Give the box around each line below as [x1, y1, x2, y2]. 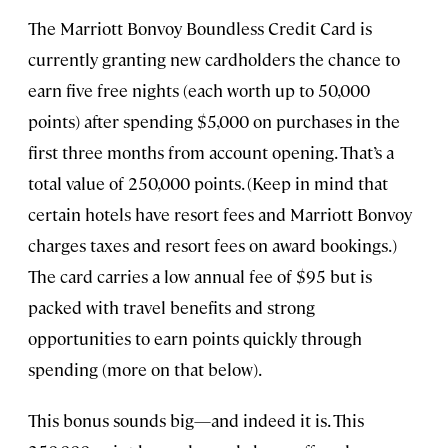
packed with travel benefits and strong [28, 296, 315, 319]
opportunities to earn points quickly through [28, 327, 362, 350]
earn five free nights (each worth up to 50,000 [28, 79, 370, 102]
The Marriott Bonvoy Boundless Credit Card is [28, 17, 372, 40]
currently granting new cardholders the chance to [28, 48, 400, 71]
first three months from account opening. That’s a [28, 141, 394, 164]
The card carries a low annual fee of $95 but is [28, 265, 372, 288]
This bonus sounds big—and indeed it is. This [28, 409, 364, 432]
